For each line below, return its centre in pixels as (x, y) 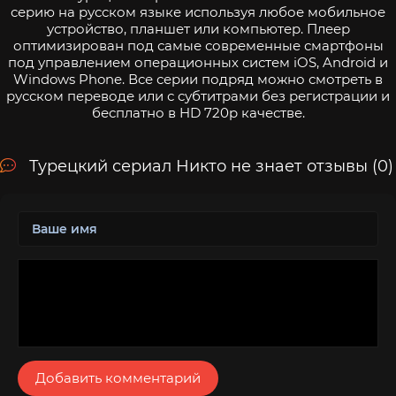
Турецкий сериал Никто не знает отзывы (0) (211, 166)
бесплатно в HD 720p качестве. (198, 112)
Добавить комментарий (118, 377)
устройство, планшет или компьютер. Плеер (198, 28)
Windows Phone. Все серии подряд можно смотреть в (198, 79)
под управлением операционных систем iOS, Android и (198, 62)
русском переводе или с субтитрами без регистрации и (198, 95)
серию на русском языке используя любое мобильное (198, 11)
